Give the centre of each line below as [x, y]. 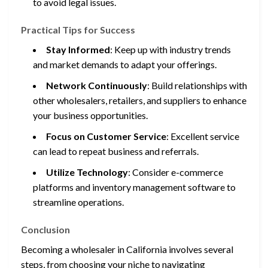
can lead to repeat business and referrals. [116, 151]
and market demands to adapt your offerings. [125, 64]
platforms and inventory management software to [134, 187]
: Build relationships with [197, 85]
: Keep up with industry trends [170, 49]
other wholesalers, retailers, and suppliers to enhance [140, 100]
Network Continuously [97, 85]
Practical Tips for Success [78, 29]
